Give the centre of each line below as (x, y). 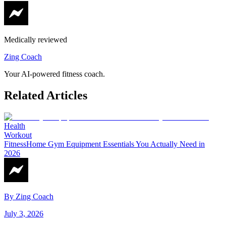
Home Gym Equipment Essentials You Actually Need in (116, 144)
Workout (18, 135)
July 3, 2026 (24, 213)
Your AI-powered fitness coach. (54, 74)
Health (15, 126)
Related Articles (46, 95)
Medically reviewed (36, 39)
